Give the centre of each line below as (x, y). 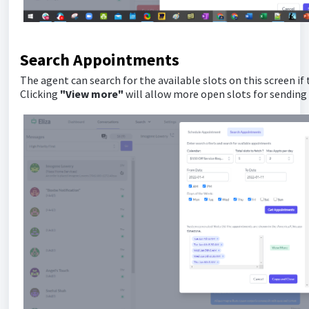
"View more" (92, 93)
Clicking (40, 93)
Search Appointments (100, 59)
